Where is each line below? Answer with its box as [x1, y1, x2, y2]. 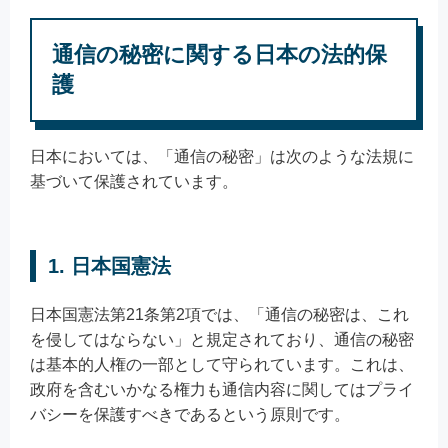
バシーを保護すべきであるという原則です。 [30, 405, 350, 423]
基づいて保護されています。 [30, 172, 238, 190]
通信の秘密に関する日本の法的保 [52, 41, 387, 67]
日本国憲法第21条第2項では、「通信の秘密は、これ [30, 305, 409, 323]
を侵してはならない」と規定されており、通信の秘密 [30, 330, 414, 348]
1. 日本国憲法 [48, 254, 171, 277]
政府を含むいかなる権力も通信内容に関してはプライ [30, 380, 414, 398]
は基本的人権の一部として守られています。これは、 [30, 355, 414, 373]
